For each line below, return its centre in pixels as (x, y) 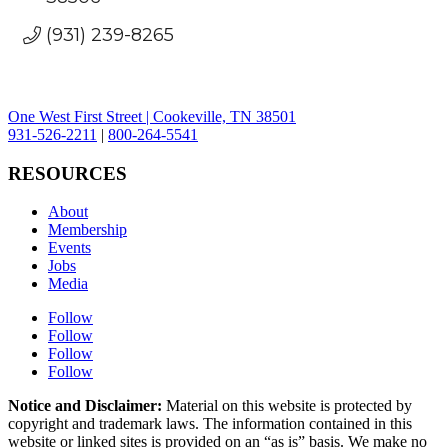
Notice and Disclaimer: (85, 406)
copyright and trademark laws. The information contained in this (210, 424)
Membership (87, 230)
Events (69, 248)
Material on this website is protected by (287, 406)
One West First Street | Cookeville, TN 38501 (152, 116)
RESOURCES (67, 173)
